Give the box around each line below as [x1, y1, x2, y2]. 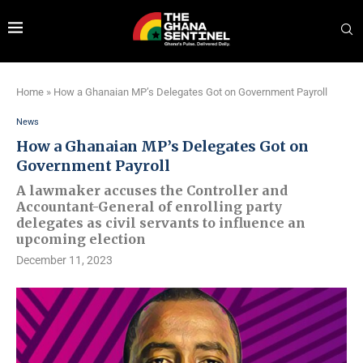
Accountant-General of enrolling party [16, 199, 282, 215]
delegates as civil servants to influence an [16, 215, 305, 231]
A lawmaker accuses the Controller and [16, 182, 288, 199]
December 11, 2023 [16, 254, 113, 267]
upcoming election [16, 231, 146, 247]
